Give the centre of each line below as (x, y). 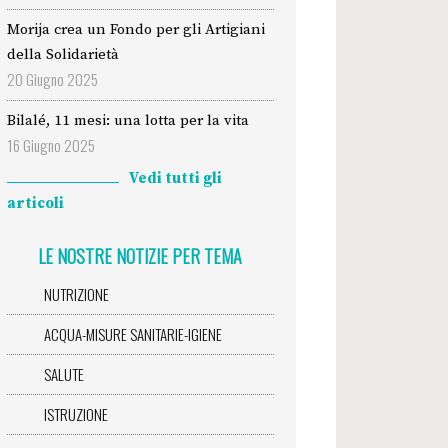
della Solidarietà (62, 55)
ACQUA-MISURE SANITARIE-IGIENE (132, 333)
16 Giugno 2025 (50, 145)
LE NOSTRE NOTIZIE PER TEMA (140, 255)
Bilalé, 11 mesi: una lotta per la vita (127, 121)
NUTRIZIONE (76, 293)
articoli (35, 203)
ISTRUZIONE (75, 413)
